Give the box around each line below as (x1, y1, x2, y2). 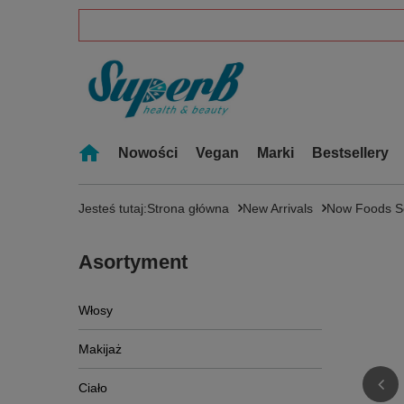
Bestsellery (312, 145, 389, 161)
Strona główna (147, 201, 229, 216)
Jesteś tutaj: (78, 201, 147, 216)
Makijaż (78, 342, 122, 356)
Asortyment (78, 251, 188, 273)
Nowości (118, 145, 178, 161)
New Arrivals (243, 201, 313, 216)
